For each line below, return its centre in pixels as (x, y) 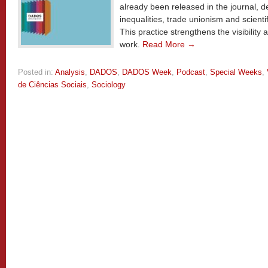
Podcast (191, 72)
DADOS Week (147, 72)
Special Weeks (236, 72)
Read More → (169, 44)
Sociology (109, 85)
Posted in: (36, 72)
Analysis (70, 72)
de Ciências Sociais (52, 85)
